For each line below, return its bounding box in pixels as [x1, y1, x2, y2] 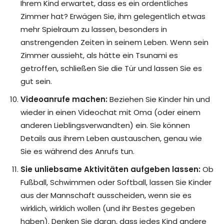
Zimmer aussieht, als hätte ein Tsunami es [20, 50, 178, 61]
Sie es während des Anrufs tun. [20, 146, 134, 157]
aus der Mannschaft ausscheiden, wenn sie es [20, 190, 191, 201]
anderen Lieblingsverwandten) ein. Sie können [20, 120, 190, 131]
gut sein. [20, 76, 52, 87]
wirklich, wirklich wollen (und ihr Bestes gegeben [20, 203, 195, 214]
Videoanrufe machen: [20, 94, 107, 105]
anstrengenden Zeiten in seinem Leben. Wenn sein [20, 37, 208, 48]
